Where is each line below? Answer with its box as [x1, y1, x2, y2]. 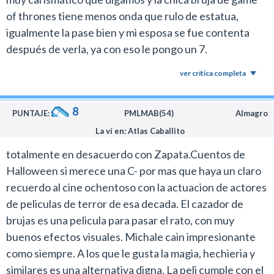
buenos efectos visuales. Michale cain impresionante [6, 230, 256, 243]
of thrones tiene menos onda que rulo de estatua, [6, 9, 239, 23]
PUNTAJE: [12, 108, 50, 118]
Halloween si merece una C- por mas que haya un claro [6, 164, 261, 177]
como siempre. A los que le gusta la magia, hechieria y [6, 246, 255, 260]
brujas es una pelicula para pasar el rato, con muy [6, 213, 234, 227]
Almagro [235, 108, 268, 118]
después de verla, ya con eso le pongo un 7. [6, 42, 207, 56]
